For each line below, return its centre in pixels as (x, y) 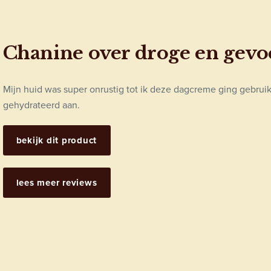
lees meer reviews (57, 182)
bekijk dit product (57, 140)
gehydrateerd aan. (41, 105)
